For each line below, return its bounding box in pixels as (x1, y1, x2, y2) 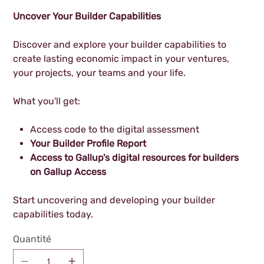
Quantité (13, 233, 52, 245)
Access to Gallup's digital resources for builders (30, 152, 239, 164)
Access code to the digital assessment (30, 124, 200, 136)
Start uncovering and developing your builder (13, 194, 216, 206)
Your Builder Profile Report (30, 138, 147, 150)
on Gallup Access (30, 166, 107, 178)
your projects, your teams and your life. (13, 67, 189, 79)
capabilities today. (13, 209, 94, 220)
